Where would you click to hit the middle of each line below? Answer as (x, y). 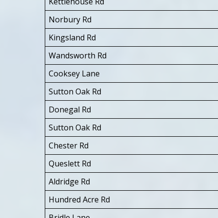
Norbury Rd (70, 19)
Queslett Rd (70, 163)
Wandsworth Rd (78, 55)
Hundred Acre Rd (79, 199)
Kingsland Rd (72, 37)
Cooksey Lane (74, 73)
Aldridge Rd (69, 181)
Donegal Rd (70, 109)
